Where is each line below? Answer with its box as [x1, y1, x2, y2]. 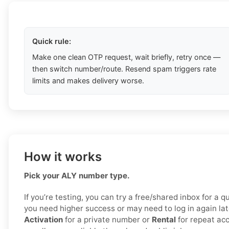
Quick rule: [32, 37, 71, 46]
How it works [24, 149, 102, 165]
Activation [24, 215, 63, 225]
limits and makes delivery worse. [32, 76, 144, 85]
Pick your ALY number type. [24, 171, 130, 181]
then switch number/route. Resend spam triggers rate [32, 64, 216, 74]
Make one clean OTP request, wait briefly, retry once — [32, 53, 220, 62]
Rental [152, 215, 176, 225]
